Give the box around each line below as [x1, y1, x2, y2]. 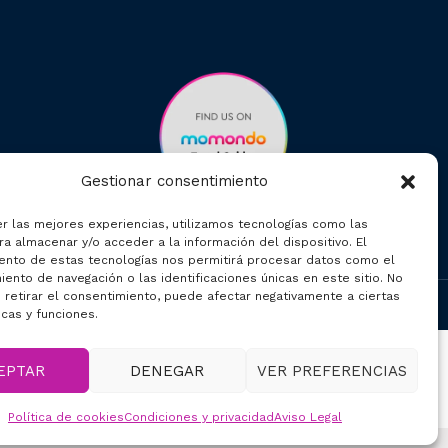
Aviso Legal [273, 410, 342, 424]
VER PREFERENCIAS [256, 361, 407, 380]
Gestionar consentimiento [81, 172, 269, 190]
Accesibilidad [213, 297, 294, 312]
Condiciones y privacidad [123, 410, 274, 424]
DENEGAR [130, 361, 205, 380]
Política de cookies [7, 410, 124, 424]
